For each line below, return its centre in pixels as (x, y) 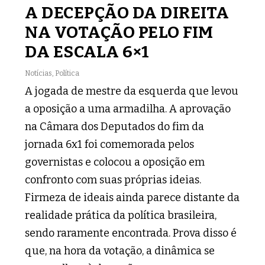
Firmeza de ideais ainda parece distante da (132, 197)
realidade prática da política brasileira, (121, 215)
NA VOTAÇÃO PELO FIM (119, 32)
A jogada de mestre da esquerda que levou (132, 91)
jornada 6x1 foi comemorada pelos (110, 144)
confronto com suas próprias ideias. (113, 180)
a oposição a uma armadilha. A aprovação (128, 109)
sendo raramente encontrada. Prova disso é (131, 233)
